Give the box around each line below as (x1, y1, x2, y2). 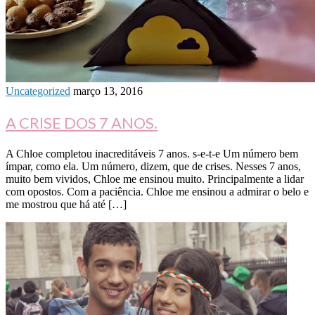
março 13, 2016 (73, 85, 143, 98)
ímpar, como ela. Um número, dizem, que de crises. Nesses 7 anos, (6, 160, 301, 173)
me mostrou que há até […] (6, 198, 127, 211)
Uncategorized (6, 85, 70, 98)
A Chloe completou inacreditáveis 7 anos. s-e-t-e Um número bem (6, 148, 298, 160)
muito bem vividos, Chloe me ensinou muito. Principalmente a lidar (6, 173, 304, 186)
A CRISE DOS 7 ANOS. (6, 113, 157, 133)
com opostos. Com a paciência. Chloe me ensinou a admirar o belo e (6, 186, 309, 198)
